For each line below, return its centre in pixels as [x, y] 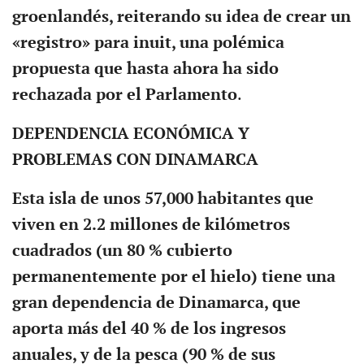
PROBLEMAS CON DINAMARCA [135, 160]
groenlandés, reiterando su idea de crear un [181, 17]
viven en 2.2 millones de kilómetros [151, 225]
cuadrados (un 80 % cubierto [122, 251]
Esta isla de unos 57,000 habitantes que [162, 199]
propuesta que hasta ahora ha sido [145, 69]
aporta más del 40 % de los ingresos [149, 329]
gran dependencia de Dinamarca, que [156, 303]
